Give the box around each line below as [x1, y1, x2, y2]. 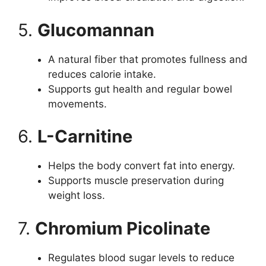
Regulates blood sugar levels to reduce [48, 251, 235, 264]
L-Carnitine [37, 126, 132, 147]
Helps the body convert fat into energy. [48, 160, 235, 172]
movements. [48, 97, 107, 110]
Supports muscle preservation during [48, 175, 224, 187]
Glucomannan [37, 19, 154, 40]
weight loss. [48, 189, 105, 202]
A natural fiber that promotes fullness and [48, 53, 248, 65]
